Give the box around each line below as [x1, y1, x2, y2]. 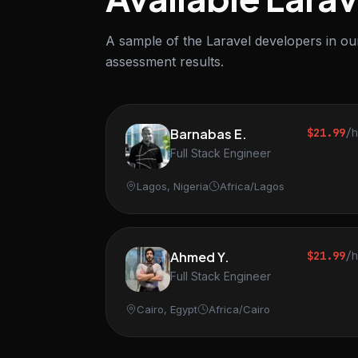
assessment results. [105, 54, 224, 70]
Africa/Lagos [220, 180, 284, 193]
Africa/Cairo [209, 303, 270, 316]
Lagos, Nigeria [137, 180, 209, 193]
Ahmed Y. [170, 249, 229, 265]
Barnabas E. [170, 125, 247, 142]
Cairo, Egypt [137, 303, 197, 316]
